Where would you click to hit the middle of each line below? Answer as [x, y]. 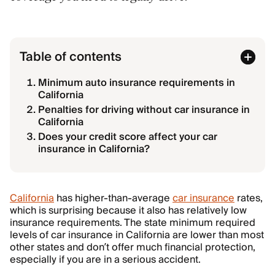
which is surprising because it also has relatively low [128, 211]
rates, [249, 198]
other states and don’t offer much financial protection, [133, 247]
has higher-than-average [113, 198]
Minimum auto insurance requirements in [137, 83]
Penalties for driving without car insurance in [144, 110]
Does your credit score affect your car [128, 137]
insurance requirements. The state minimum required [133, 223]
